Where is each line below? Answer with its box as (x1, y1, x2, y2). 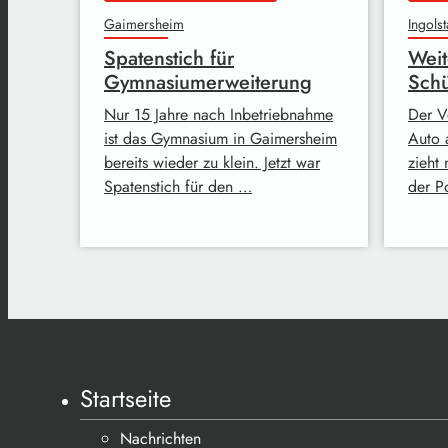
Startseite (80, 381, 171, 416)
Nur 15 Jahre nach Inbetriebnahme (104, 102, 333, 126)
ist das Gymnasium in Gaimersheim (104, 126, 337, 150)
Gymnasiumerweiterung (104, 67, 312, 97)
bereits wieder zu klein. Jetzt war (104, 150, 320, 174)
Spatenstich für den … (104, 174, 252, 198)
